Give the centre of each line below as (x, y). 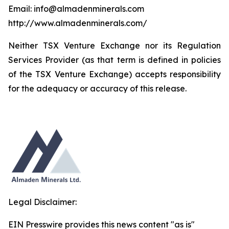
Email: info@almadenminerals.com (76, 9)
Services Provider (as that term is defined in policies (114, 60)
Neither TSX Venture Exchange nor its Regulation (114, 45)
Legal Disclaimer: (42, 202)
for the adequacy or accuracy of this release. (97, 88)
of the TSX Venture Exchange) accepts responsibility (114, 74)
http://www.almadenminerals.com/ (78, 23)
